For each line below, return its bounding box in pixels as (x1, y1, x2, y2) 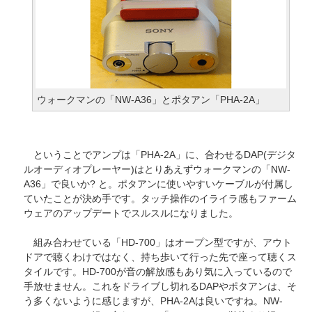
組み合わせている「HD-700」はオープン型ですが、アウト (24, 236, 292, 248)
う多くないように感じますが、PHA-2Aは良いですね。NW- (24, 295, 283, 306)
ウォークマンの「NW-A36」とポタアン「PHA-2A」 (37, 93, 265, 105)
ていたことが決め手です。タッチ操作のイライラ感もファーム (24, 192, 297, 204)
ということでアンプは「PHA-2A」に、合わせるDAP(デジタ (24, 148, 296, 160)
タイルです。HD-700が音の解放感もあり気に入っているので (24, 265, 292, 277)
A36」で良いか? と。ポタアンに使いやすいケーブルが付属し (24, 178, 293, 189)
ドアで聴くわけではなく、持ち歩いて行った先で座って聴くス (24, 251, 297, 263)
